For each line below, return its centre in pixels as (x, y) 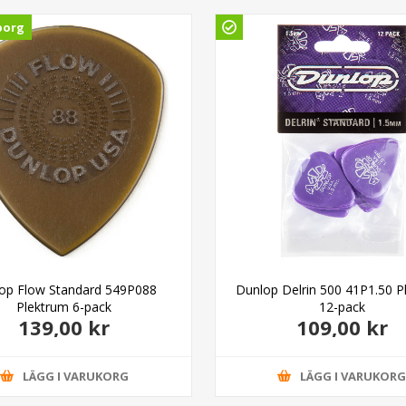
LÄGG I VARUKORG (75, 377)
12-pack (342, 306)
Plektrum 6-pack (64, 306)
